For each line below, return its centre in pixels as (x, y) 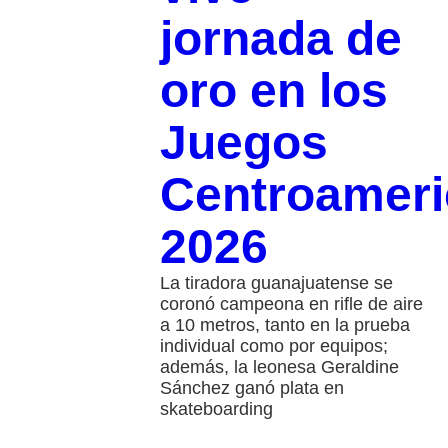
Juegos (243, 142)
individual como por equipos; (273, 345)
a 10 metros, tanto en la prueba (284, 324)
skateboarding (216, 408)
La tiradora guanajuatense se (276, 282)
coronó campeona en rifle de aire (291, 303)
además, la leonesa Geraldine (279, 366)
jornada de (280, 38)
